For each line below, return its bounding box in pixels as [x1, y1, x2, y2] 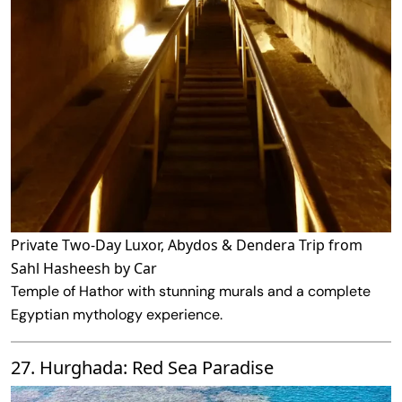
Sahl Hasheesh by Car [11, 258, 157, 278]
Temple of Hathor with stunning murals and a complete [11, 281, 371, 301]
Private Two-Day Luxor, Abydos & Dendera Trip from [11, 234, 363, 255]
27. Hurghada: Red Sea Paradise [11, 354, 274, 380]
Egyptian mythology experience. [11, 304, 223, 324]
